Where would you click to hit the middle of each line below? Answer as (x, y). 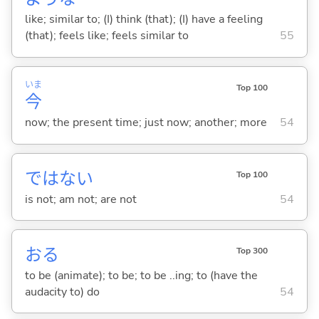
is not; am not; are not (80, 199)
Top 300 (252, 251)
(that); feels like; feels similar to (106, 36)
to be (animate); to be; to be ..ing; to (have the (141, 275)
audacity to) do (62, 292)
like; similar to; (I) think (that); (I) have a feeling (143, 20)
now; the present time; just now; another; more (146, 123)
